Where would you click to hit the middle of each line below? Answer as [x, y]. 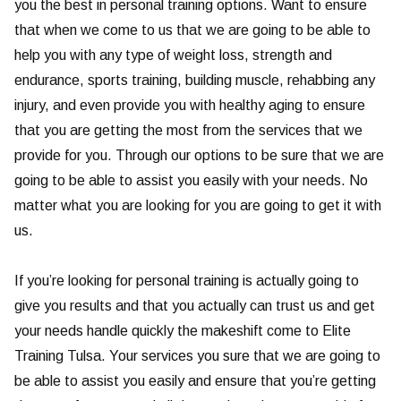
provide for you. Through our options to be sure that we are [199, 156]
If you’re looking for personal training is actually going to [187, 281]
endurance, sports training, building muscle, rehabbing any [195, 81]
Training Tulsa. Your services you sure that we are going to [197, 356]
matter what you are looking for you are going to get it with [198, 206]
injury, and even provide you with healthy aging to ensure [190, 106]
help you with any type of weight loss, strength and [173, 55]
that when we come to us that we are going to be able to [192, 30]
